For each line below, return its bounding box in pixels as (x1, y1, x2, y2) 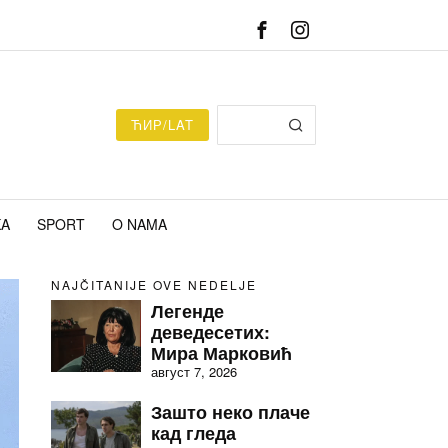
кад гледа (151, 420, 236, 445)
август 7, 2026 (151, 362, 237, 381)
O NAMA (111, 214, 167, 234)
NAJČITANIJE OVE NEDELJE (51, 276, 257, 293)
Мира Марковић (151, 340, 292, 365)
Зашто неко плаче (151, 399, 310, 424)
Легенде (151, 298, 224, 323)
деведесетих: (151, 319, 270, 344)
